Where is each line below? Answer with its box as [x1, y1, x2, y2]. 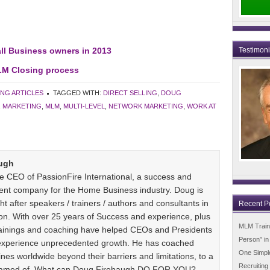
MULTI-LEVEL [63, 102, 105, 110]
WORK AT [187, 102, 216, 110]
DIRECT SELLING [103, 89, 157, 96]
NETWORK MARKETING [108, 102, 183, 110]
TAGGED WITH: [53, 89, 103, 96]
